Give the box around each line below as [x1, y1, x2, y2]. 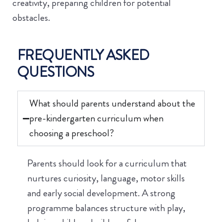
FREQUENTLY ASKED [17, 45, 150, 66]
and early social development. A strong [27, 186, 175, 201]
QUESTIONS [17, 62, 94, 83]
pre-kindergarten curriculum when [29, 111, 164, 126]
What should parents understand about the [29, 96, 195, 111]
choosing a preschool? [29, 126, 114, 141]
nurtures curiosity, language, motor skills [27, 171, 185, 186]
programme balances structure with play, [27, 201, 185, 216]
